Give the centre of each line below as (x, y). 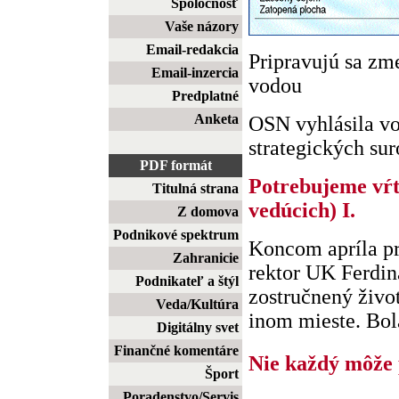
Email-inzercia (195, 73)
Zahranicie (206, 258)
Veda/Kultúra (197, 304)
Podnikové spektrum (176, 235)
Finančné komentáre (176, 350)
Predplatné (205, 96)
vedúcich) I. (302, 210)
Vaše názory (202, 26)
